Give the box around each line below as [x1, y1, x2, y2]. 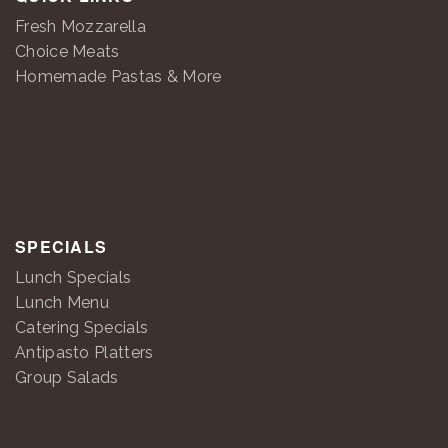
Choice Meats [15, 42, 120, 61]
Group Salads [15, 368, 119, 387]
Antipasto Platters [15, 343, 154, 362]
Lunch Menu [15, 293, 109, 312]
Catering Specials [15, 318, 149, 337]
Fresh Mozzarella [15, 17, 146, 36]
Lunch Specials [15, 268, 132, 287]
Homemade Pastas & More [15, 67, 222, 86]
